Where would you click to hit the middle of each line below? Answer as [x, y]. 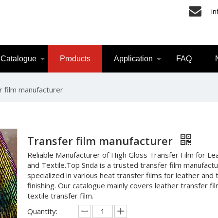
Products [75, 59]
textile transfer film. [60, 196]
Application [133, 59]
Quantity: [42, 211]
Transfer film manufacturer [101, 141]
